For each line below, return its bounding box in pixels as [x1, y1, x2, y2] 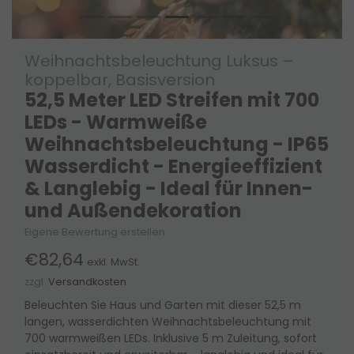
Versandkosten [48, 274, 126, 288]
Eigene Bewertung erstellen [24, 224, 165, 239]
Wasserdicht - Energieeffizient [24, 153, 322, 179]
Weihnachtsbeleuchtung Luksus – [24, 49, 294, 72]
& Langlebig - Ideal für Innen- [24, 175, 313, 201]
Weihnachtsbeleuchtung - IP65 [24, 130, 329, 157]
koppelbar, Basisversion [24, 68, 215, 91]
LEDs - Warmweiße [24, 108, 207, 135]
